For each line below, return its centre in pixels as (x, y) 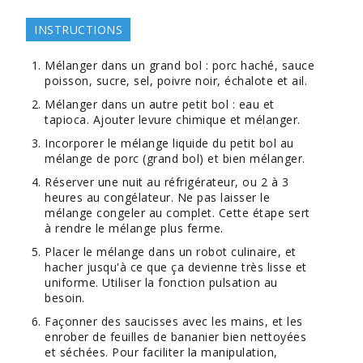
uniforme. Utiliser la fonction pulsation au (161, 282)
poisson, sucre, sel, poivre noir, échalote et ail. (176, 81)
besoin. (65, 298)
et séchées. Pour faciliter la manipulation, (161, 352)
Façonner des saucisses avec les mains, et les (174, 321)
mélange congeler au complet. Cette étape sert (177, 213)
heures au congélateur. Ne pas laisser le (158, 197)
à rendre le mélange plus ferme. (134, 228)
